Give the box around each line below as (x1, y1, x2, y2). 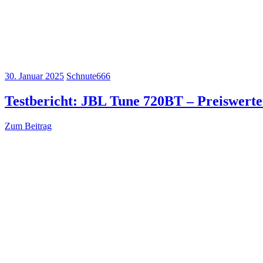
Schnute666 (66, 70, 110, 81)
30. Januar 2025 (5, 70, 64, 81)
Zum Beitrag (5, 120, 52, 131)
